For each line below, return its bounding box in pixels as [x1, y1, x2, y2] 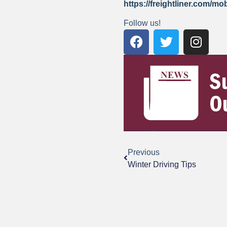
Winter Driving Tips [128, 160, 196, 169]
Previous [128, 147, 160, 157]
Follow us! [124, 18, 161, 27]
